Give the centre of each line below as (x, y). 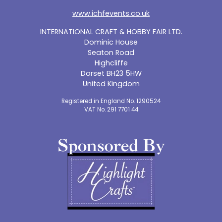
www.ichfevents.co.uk (111, 14)
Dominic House (111, 42)
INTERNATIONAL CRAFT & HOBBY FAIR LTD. (111, 32)
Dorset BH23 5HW (111, 74)
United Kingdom (111, 84)
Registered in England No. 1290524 (111, 101)
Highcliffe (111, 63)
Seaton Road (111, 53)
